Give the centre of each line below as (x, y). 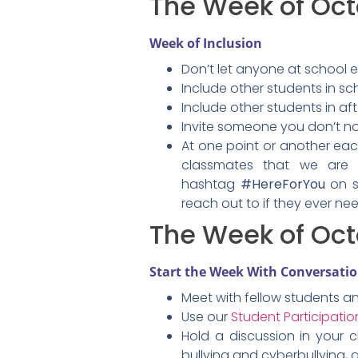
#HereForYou (282, 184)
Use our (206, 316)
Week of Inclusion (206, 43)
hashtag (211, 184)
